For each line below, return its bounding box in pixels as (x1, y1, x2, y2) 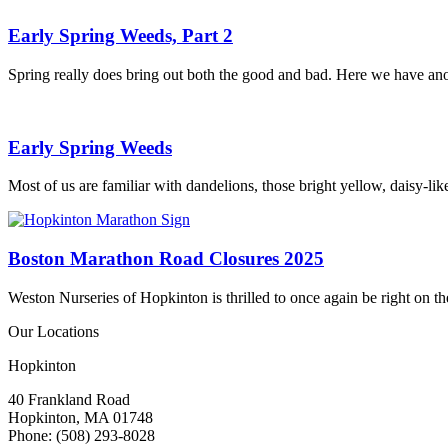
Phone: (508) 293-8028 (8, 426, 155, 444)
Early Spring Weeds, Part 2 (8, 25, 233, 47)
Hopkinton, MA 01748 (8, 408, 153, 426)
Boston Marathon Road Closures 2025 (8, 248, 324, 269)
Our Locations (8, 322, 99, 340)
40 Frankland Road (8, 390, 130, 408)
